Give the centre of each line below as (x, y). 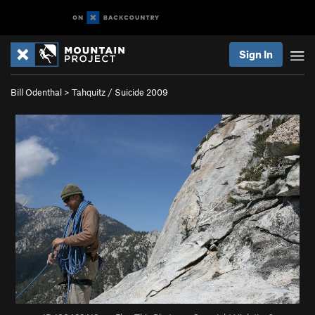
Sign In (256, 54)
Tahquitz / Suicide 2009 (120, 92)
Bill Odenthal (36, 92)
